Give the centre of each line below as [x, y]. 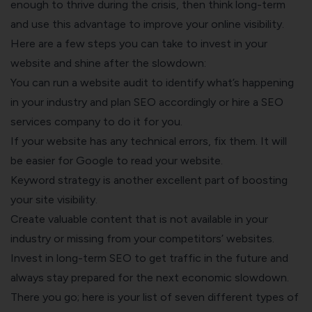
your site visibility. [55, 199]
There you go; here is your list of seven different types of [155, 297]
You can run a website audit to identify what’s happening [152, 82]
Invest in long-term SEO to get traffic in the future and [149, 258]
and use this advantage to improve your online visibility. [147, 24]
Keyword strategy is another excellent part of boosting [149, 180]
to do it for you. [141, 121]
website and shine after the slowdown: [108, 63]
